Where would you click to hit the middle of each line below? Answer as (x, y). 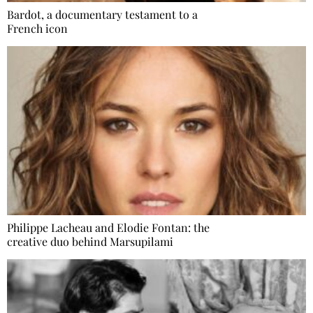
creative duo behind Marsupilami (90, 241)
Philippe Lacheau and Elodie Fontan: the (108, 227)
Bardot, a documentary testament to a (102, 15)
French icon (37, 29)
